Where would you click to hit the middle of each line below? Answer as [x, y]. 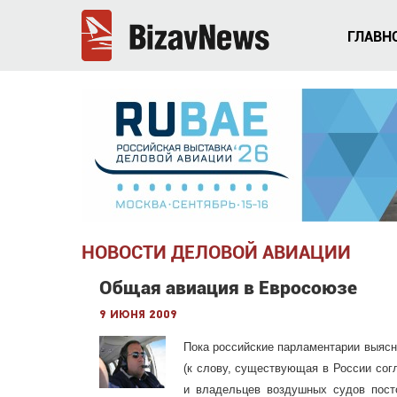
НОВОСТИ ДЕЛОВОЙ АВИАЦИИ [216, 253]
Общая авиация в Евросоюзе [228, 288]
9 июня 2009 [138, 315]
